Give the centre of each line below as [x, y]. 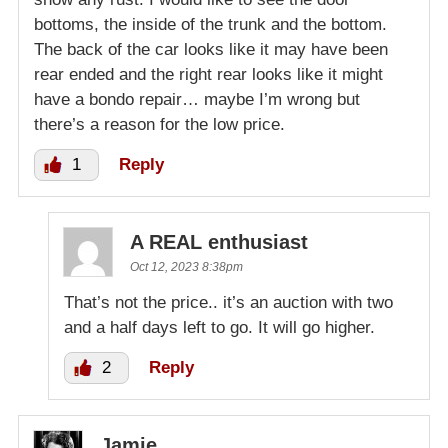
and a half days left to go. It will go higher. [219, 328]
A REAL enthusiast [219, 242]
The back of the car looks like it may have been [211, 50]
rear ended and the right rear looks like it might [208, 75]
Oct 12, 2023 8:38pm [186, 267]
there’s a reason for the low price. [159, 125]
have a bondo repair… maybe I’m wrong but [197, 100]
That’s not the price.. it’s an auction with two [228, 303]
